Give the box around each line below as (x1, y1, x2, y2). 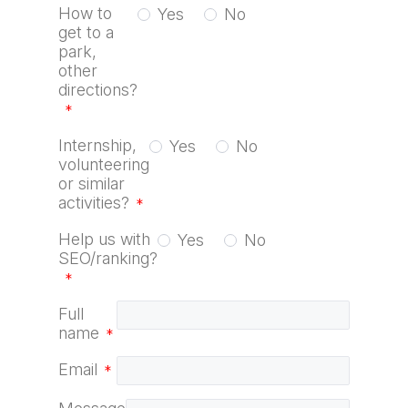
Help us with (58, 229, 150, 249)
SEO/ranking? (58, 249, 158, 268)
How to (58, 4, 112, 23)
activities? (58, 193, 129, 212)
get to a (58, 23, 114, 42)
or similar (58, 174, 125, 193)
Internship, (58, 136, 137, 155)
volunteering (58, 155, 149, 174)
